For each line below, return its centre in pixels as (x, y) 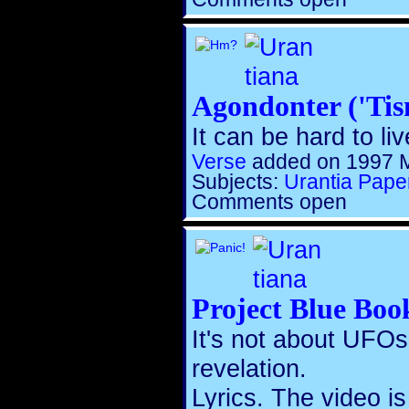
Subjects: (238, 182)
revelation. (249, 368)
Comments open (269, 202)
